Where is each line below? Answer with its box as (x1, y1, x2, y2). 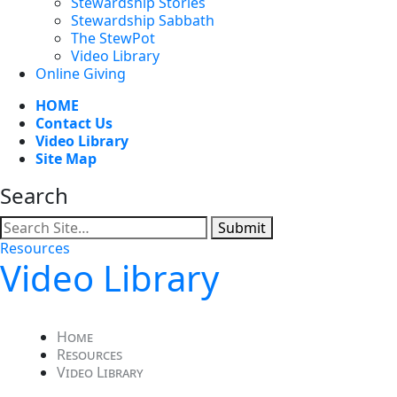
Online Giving (35, 63, 126, 83)
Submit (218, 217, 266, 237)
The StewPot (71, 27, 155, 48)
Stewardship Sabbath (71, 10, 214, 30)
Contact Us (35, 113, 113, 133)
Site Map (35, 148, 97, 168)
